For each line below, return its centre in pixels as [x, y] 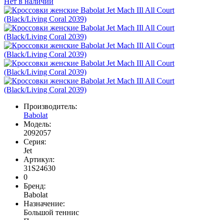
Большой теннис [51, 213]
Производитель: [50, 107]
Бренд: [35, 186]
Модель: [37, 124]
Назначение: [44, 204]
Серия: [35, 142]
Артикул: [39, 160]
